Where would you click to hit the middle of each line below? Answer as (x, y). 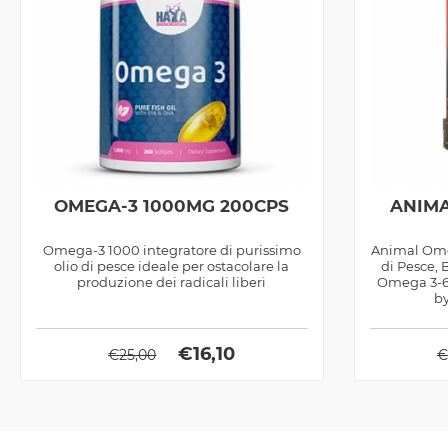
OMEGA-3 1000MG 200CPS (172, 205)
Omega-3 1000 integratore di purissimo (171, 249)
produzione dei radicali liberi (172, 281)
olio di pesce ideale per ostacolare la (172, 265)
